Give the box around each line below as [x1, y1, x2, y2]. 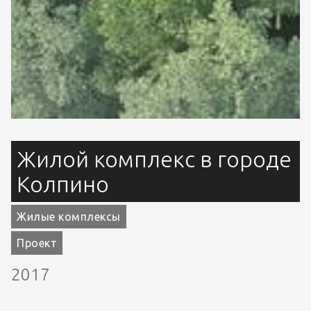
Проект [17, 237, 57, 249]
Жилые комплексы [17, 210, 121, 223]
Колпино [17, 171, 109, 196]
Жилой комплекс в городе [17, 146, 292, 171]
